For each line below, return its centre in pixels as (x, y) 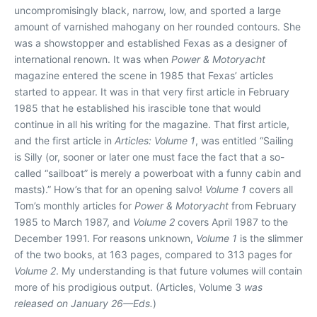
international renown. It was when (93, 59)
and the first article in (64, 141)
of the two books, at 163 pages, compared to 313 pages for (153, 255)
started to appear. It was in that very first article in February (152, 92)
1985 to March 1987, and (74, 222)
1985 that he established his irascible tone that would (138, 108)
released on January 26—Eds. (83, 304)
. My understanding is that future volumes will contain (179, 271)
